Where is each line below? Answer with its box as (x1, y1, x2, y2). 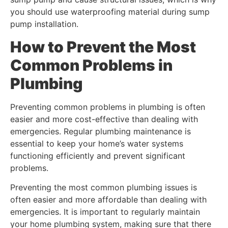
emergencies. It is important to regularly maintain (10, 207, 200, 217)
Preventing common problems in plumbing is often (10, 101, 205, 112)
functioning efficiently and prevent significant (10, 150, 185, 161)
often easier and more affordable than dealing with (10, 194, 207, 205)
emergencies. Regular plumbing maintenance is (10, 126, 191, 136)
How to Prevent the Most (10, 37, 196, 56)
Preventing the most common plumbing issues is (10, 182, 197, 193)
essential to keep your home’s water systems (10, 138, 183, 149)
